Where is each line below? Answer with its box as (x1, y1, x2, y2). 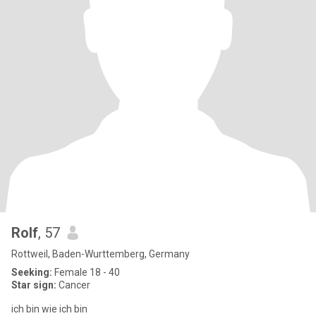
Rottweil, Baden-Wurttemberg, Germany (11, 248, 190, 260)
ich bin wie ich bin (11, 303, 87, 315)
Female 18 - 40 (52, 267, 120, 278)
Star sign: (11, 279, 56, 291)
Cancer (56, 279, 90, 291)
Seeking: (11, 267, 52, 278)
